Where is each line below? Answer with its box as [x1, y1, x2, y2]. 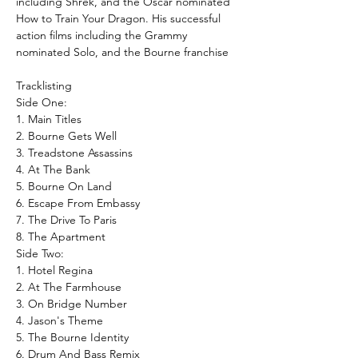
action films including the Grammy [16, 27, 187, 42]
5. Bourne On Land [16, 178, 112, 193]
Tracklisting [16, 78, 72, 93]
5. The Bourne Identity [16, 329, 129, 344]
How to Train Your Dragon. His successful [16, 10, 221, 26]
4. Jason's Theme [16, 312, 103, 328]
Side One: [16, 94, 67, 109]
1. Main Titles [16, 111, 82, 126]
